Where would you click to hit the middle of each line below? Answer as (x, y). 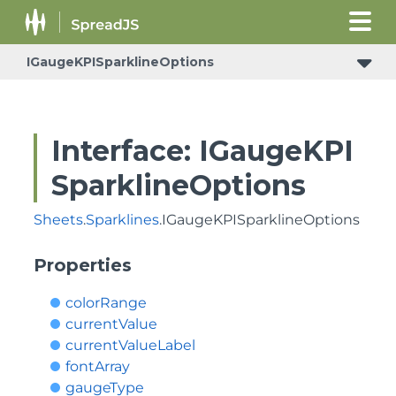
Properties (83, 265)
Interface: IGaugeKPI (202, 151)
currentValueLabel (130, 345)
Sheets (58, 220)
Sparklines (122, 220)
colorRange (106, 303)
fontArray (98, 366)
